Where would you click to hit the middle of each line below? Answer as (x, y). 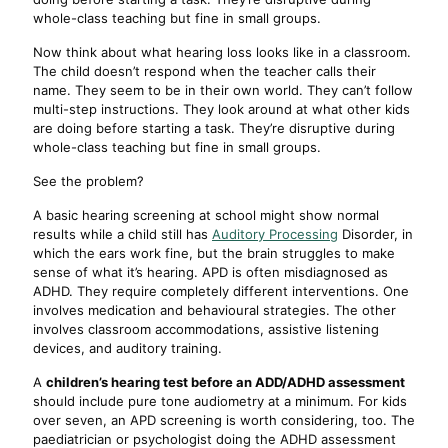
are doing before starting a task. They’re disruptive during (214, 128)
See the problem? (88, 181)
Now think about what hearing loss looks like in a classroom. (222, 52)
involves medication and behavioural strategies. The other (214, 310)
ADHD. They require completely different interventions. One (221, 291)
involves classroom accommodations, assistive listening (206, 329)
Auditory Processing (275, 234)
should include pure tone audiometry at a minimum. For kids (220, 401)
